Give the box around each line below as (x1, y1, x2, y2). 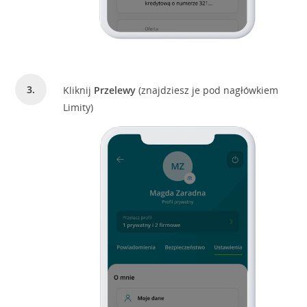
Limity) (63, 101, 94, 114)
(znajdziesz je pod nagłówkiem (136, 84, 279, 97)
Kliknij (63, 84, 95, 97)
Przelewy (94, 84, 136, 97)
